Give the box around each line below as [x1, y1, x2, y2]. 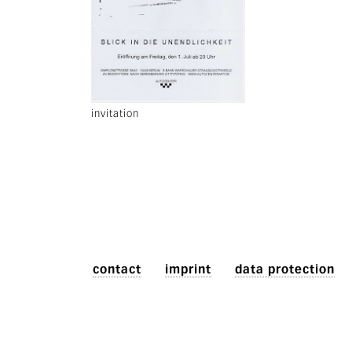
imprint [165, 262, 212, 277]
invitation [91, 108, 139, 120]
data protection [235, 262, 335, 277]
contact [93, 262, 141, 277]
